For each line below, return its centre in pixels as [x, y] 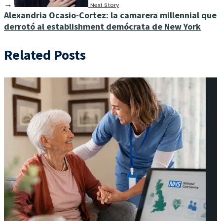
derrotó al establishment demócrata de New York [102, 26]
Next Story [105, 5]
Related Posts [45, 55]
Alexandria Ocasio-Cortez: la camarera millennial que [110, 15]
